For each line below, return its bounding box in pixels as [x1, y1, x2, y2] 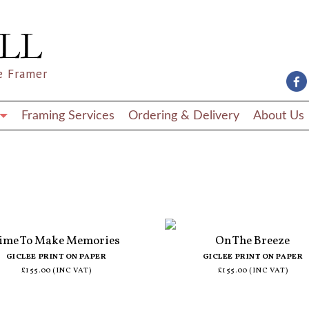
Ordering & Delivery [128, 109, 239, 121]
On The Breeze [215, 232, 290, 249]
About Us [253, 109, 304, 121]
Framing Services [21, 109, 114, 121]
